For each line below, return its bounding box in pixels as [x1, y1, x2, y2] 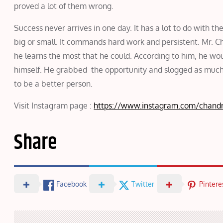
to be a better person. [14, 79, 93, 89]
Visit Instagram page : [14, 101, 94, 111]
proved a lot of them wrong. [14, 1, 114, 11]
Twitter [131, 179, 155, 188]
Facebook [56, 179, 87, 188]
